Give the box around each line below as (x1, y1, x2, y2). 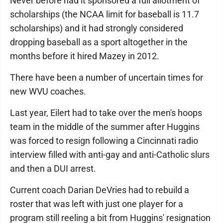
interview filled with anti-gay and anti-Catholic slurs (10, 149, 210, 160)
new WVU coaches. (10, 86, 86, 97)
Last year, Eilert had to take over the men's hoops (10, 108, 202, 118)
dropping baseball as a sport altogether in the (10, 37, 188, 47)
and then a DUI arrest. (10, 163, 96, 174)
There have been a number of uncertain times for (10, 72, 203, 83)
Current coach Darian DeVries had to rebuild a (10, 185, 189, 195)
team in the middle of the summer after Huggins (10, 121, 200, 132)
